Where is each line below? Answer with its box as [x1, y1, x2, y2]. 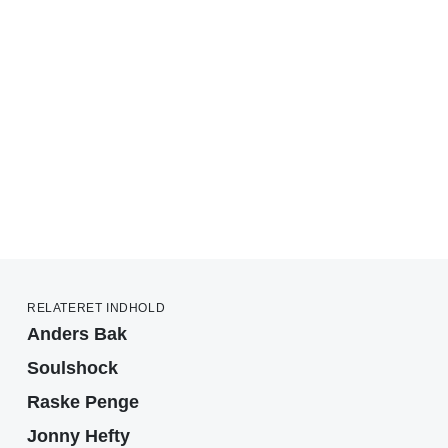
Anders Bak [27, 323, 127, 344]
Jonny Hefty [27, 425, 130, 446]
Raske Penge [27, 391, 139, 412]
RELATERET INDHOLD [27, 300, 166, 315]
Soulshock [27, 357, 118, 378]
